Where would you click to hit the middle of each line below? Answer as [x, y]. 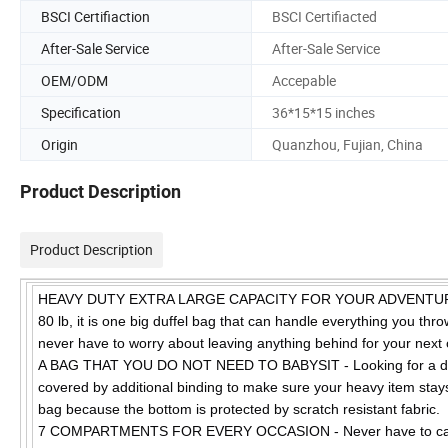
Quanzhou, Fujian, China [347, 144]
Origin [59, 144]
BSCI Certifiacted [324, 16]
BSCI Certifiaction [95, 16]
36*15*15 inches [323, 112]
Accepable [304, 80]
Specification [81, 112]
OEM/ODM [74, 80]
